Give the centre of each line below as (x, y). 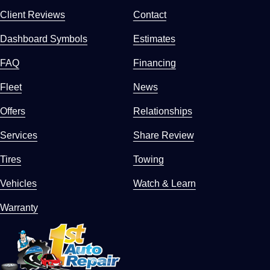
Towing (148, 159)
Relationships (162, 111)
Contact (149, 14)
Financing (154, 62)
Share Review (163, 135)
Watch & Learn (164, 183)
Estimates (154, 38)
